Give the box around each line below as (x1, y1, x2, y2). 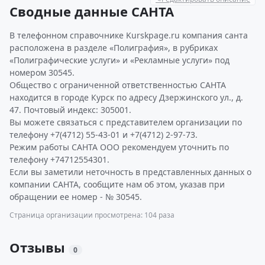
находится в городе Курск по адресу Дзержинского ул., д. (9, 92, 243, 103)
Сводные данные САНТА (9, 2, 174, 20)
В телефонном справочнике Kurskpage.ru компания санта (9, 30, 248, 41)
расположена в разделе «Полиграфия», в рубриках (9, 42, 218, 53)
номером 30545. (9, 67, 75, 78)
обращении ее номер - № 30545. (9, 191, 142, 202)
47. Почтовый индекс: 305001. (9, 104, 131, 115)
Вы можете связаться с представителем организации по (9, 117, 242, 128)
